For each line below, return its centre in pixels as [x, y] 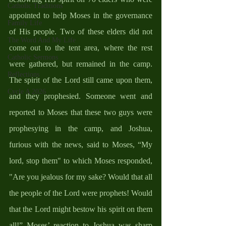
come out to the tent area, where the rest [81, 47]
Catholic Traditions [35, 6]
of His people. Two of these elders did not [81, 31]
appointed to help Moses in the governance [81, 15]
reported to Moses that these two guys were [81, 112]
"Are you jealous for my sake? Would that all [81, 177]
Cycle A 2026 [27, 91]
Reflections [23, 74]
